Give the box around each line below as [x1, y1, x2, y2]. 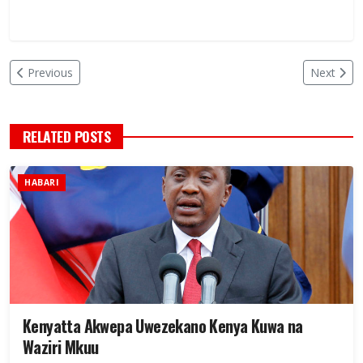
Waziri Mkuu [23, 335, 99, 360]
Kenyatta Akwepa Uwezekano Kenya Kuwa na [23, 314, 210, 339]
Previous [28, 65, 73, 81]
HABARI [24, 177, 59, 189]
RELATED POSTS [23, 126, 111, 147]
